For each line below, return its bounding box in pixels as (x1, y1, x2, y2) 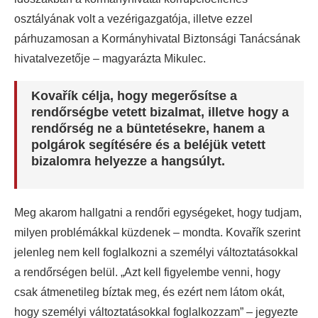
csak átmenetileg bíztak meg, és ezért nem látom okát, (14, 286, 285, 299)
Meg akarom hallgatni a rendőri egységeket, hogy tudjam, (14, 207, 302, 219)
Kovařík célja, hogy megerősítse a (31, 89, 237, 104)
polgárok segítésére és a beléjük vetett (31, 138, 265, 153)
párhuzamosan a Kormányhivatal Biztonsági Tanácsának (14, 33, 300, 45)
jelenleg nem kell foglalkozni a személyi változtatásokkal (14, 246, 298, 259)
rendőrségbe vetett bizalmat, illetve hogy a (31, 105, 289, 120)
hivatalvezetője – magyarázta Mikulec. (14, 53, 206, 65)
